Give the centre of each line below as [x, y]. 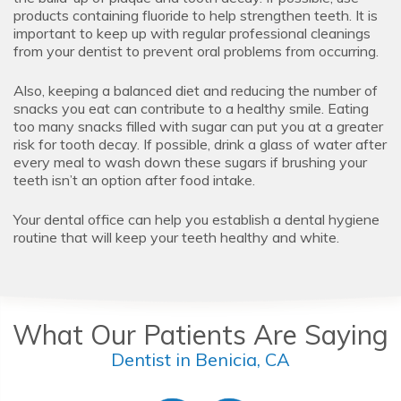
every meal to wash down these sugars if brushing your [190, 162]
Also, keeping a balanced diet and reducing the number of [196, 90]
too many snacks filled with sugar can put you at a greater [198, 126]
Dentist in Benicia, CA [200, 359]
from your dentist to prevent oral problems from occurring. [196, 51]
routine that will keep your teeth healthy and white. [176, 237]
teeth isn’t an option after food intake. [134, 179]
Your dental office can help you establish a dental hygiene [196, 219]
